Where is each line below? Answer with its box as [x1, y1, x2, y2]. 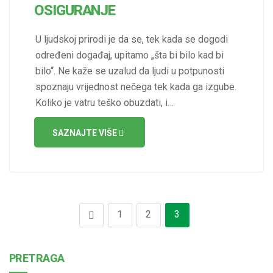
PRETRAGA [9, 251, 65, 264]
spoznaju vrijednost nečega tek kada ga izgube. [35, 80, 236, 93]
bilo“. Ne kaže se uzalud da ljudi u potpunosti [35, 65, 224, 77]
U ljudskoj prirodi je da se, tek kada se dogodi [35, 33, 228, 45]
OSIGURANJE [34, 1, 116, 19]
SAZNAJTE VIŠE [52, 127, 119, 138]
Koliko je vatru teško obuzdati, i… [35, 96, 174, 108]
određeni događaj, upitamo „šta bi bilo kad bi [35, 49, 224, 61]
